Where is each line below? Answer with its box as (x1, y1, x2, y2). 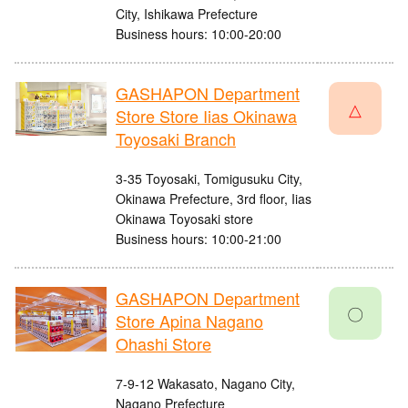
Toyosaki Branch (116, 127, 236, 151)
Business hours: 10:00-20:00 (116, 25, 281, 44)
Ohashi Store (116, 331, 211, 356)
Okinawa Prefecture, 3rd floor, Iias (116, 189, 311, 209)
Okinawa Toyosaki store (116, 209, 253, 229)
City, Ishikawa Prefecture (116, 5, 258, 24)
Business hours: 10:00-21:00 (116, 229, 281, 249)
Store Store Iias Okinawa (116, 104, 297, 128)
